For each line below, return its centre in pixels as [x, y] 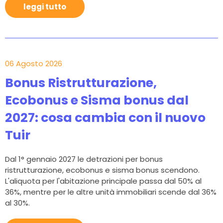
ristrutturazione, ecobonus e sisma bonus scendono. [102, 170]
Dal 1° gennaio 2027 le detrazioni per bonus [84, 159]
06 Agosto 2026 [34, 63]
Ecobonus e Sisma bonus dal [97, 100]
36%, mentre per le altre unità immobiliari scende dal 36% [111, 192]
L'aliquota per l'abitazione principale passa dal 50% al [103, 181]
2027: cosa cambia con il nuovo [105, 117]
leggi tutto [45, 6]
